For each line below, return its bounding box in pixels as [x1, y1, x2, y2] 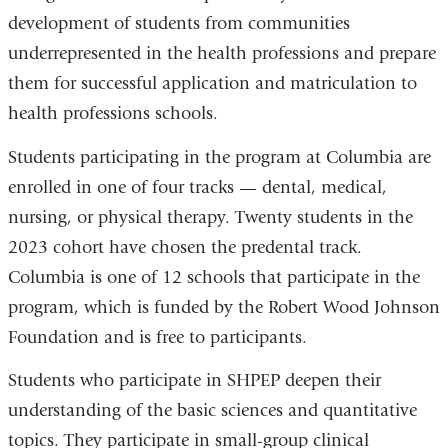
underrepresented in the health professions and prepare [7, 43, 436, 65]
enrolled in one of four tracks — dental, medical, [7, 176, 387, 198]
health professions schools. [7, 103, 218, 125]
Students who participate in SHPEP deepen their [7, 370, 381, 392]
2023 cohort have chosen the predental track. [7, 236, 362, 258]
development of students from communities [7, 13, 350, 35]
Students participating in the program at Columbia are [7, 146, 431, 168]
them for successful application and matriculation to [7, 73, 417, 95]
